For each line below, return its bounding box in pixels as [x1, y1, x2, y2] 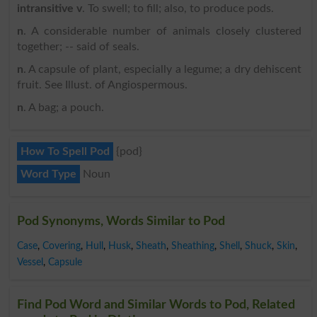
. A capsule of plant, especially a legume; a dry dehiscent [23, 63, 301, 75]
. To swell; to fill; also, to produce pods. [81, 2, 274, 14]
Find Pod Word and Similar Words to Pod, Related [16, 298, 295, 311]
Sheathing [171, 240, 214, 251]
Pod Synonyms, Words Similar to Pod [16, 214, 225, 228]
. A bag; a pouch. [23, 101, 104, 113]
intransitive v [16, 2, 82, 14]
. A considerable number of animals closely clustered [23, 25, 301, 37]
